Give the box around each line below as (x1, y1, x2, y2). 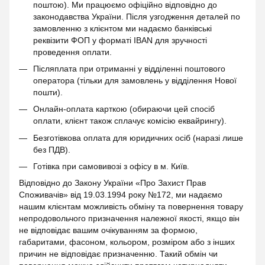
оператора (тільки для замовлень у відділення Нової (33, 75, 237, 85)
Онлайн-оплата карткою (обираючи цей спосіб (33, 104, 215, 114)
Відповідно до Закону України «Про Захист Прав (19, 178, 206, 188)
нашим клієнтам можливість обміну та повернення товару (19, 202, 243, 212)
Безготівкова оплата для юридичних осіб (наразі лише (33, 132, 243, 143)
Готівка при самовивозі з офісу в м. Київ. (33, 161, 189, 172)
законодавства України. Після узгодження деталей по (33, 11, 240, 21)
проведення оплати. (33, 47, 114, 57)
